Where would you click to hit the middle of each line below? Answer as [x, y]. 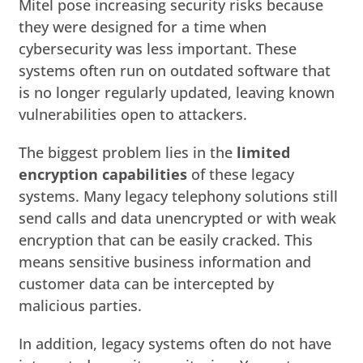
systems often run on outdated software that [175, 70]
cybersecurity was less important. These [158, 48]
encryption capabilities [103, 174]
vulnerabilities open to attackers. [133, 114]
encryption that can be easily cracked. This [166, 239]
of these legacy [241, 174]
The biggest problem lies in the [128, 152]
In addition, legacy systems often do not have [175, 343]
